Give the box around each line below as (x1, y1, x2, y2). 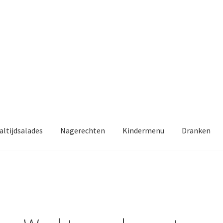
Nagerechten (60, 125, 106, 136)
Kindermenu (122, 125, 165, 136)
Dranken (182, 125, 211, 136)
